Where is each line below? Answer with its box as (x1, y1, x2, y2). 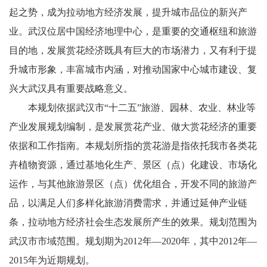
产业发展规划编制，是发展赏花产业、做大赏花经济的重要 (9, 122, 257, 132)
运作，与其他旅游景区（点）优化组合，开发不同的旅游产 (9, 179, 257, 189)
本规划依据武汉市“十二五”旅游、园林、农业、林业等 (9, 103, 256, 113)
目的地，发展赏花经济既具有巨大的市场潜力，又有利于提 (9, 45, 257, 55)
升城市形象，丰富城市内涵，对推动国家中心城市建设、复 (9, 64, 257, 74)
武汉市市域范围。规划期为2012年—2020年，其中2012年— (9, 236, 257, 246)
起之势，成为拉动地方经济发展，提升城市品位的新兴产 (9, 7, 247, 17)
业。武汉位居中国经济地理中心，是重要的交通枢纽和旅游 (9, 26, 257, 36)
